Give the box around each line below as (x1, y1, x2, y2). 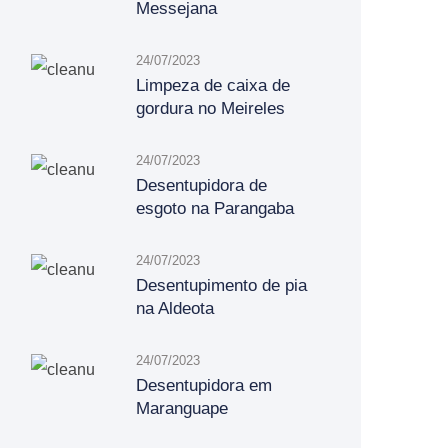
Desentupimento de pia (136, 276, 307, 295)
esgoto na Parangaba (136, 199, 294, 218)
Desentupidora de (136, 176, 267, 195)
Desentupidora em (136, 376, 272, 395)
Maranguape (136, 399, 228, 418)
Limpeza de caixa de (136, 76, 290, 95)
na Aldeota (136, 299, 214, 318)
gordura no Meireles (136, 99, 285, 118)
